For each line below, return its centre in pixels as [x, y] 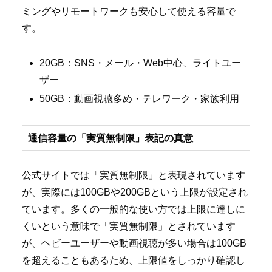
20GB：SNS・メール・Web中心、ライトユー [141, 63]
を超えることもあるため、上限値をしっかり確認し [134, 260]
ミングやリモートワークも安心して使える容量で [129, 12]
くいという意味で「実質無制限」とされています [129, 226]
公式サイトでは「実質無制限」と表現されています [134, 175]
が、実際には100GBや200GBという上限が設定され [135, 192]
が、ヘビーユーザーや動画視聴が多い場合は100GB [134, 243]
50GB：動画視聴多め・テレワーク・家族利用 [140, 99]
